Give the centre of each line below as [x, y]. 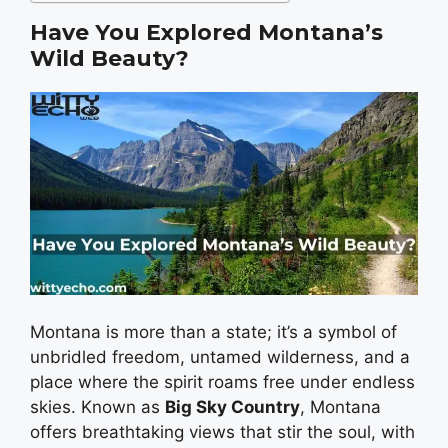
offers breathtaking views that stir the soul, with [222, 431]
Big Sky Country [232, 406]
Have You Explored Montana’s [206, 32]
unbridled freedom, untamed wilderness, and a [220, 356]
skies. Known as [97, 406]
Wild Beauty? [109, 58]
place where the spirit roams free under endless [222, 381]
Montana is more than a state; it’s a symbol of [213, 331]
